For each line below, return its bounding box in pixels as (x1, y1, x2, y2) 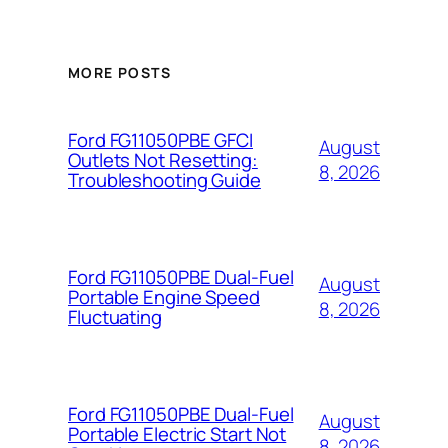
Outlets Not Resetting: (68, 147, 258, 174)
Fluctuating (68, 304, 162, 331)
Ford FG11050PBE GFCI (68, 127, 253, 154)
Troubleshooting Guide (68, 167, 261, 194)
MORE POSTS (68, 62, 171, 82)
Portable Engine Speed (68, 284, 260, 311)
